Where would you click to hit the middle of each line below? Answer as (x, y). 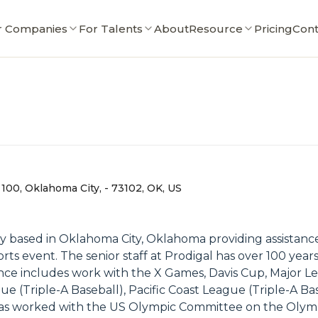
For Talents (110, 28)
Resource (215, 28)
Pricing (273, 28)
